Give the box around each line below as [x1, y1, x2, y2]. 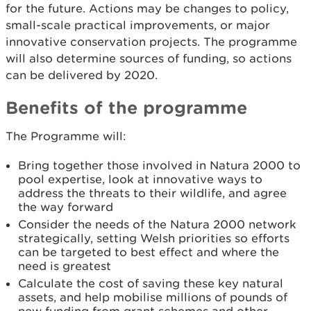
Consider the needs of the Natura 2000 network [18, 217, 296, 231]
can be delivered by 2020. [6, 67, 158, 82]
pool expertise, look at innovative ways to [18, 171, 262, 186]
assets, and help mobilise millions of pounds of [18, 289, 287, 304]
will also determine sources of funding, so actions [6, 51, 292, 65]
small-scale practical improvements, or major [6, 17, 270, 32]
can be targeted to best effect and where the [18, 244, 279, 259]
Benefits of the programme [6, 96, 247, 117]
